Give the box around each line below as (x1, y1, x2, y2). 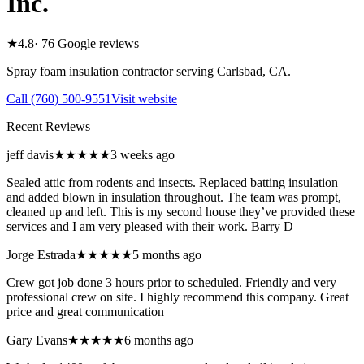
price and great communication (6, 305, 164, 319)
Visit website (111, 92, 177, 106)
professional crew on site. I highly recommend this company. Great (6, 290, 349, 305)
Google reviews (54, 37, 139, 51)
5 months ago (132, 248, 201, 262)
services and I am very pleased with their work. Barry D (6, 219, 293, 234)
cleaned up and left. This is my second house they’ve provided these (6, 205, 355, 219)
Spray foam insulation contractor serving (6, 64, 217, 79)
